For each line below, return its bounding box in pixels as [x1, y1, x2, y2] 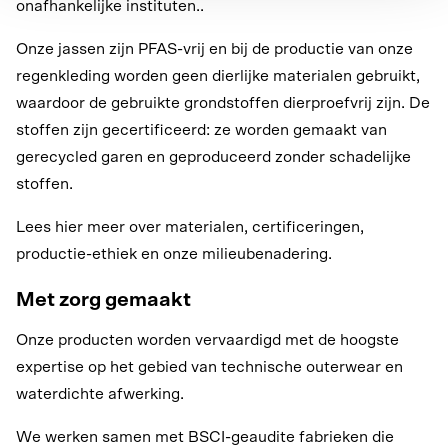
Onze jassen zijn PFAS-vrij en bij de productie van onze [16, 40, 413, 57]
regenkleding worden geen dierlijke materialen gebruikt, [16, 67, 420, 84]
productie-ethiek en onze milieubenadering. [16, 245, 332, 262]
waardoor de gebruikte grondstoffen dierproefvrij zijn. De [16, 94, 430, 111]
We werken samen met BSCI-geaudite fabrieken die [16, 428, 394, 445]
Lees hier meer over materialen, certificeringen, [16, 218, 364, 235]
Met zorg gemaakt [16, 289, 191, 310]
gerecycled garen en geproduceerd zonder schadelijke [16, 148, 411, 165]
